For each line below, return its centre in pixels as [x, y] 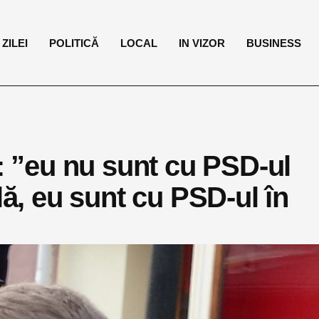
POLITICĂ [74, 43]
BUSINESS [274, 43]
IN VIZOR [202, 43]
